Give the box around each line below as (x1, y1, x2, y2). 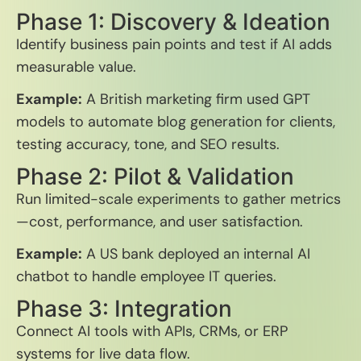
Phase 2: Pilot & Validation (16, 163, 294, 190)
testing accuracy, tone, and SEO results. (16, 135, 280, 154)
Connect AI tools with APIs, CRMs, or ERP (16, 322, 288, 341)
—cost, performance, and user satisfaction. (16, 212, 303, 231)
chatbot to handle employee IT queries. (16, 267, 276, 286)
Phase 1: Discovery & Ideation (16, 8, 330, 35)
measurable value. (16, 57, 136, 77)
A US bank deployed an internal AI (82, 244, 310, 263)
